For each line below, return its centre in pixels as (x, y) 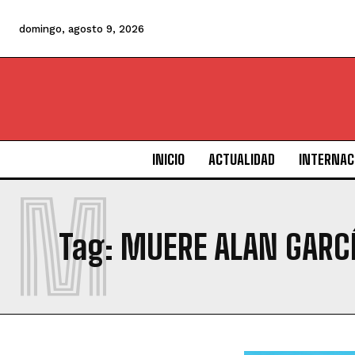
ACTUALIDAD (241, 160)
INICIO (168, 160)
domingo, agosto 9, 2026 (82, 29)
